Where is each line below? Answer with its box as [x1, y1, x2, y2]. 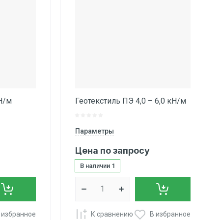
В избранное [149, 210, 191, 218]
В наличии [80, 162, 111, 170]
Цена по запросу [75, 145, 150, 156]
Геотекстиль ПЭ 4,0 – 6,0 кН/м [75, 96, 186, 106]
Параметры [75, 127, 114, 136]
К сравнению [90, 210, 133, 218]
